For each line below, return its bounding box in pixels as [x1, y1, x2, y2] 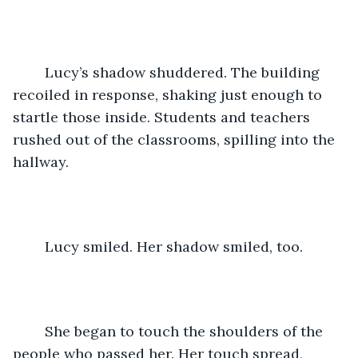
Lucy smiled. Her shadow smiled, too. [45, 237, 307, 256]
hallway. [13, 152, 73, 171]
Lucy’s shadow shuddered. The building [29, 62, 45, 82]
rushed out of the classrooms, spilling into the [13, 129, 339, 149]
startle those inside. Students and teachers [13, 107, 314, 126]
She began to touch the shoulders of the [29, 321, 45, 340]
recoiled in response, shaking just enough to [13, 85, 326, 104]
